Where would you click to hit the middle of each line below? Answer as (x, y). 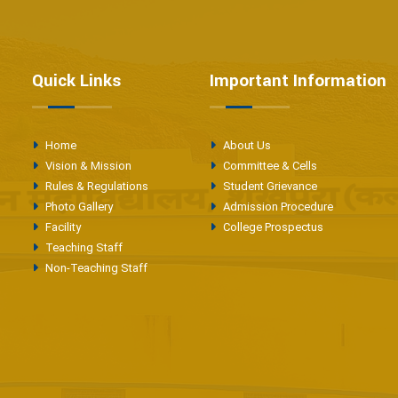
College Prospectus (272, 227)
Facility (62, 227)
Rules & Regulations (96, 186)
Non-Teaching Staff (95, 268)
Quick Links (76, 81)
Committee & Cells (269, 166)
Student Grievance (269, 186)
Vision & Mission (87, 166)
